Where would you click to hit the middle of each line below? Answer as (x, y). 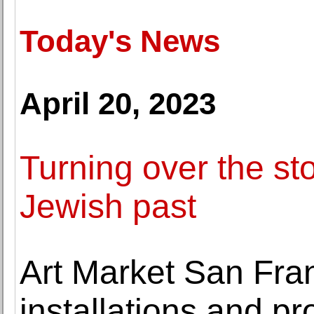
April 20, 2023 (118, 103)
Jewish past (108, 206)
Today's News (120, 41)
